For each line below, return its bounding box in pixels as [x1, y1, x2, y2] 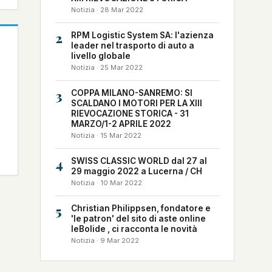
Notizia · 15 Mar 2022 [71, 131, 141, 140]
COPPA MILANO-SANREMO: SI [71, 88, 192, 98]
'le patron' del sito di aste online [71, 214, 206, 223]
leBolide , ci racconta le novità [71, 224, 197, 234]
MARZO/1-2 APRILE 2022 [71, 119, 171, 129]
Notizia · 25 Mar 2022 [71, 63, 143, 72]
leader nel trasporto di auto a [71, 41, 194, 50]
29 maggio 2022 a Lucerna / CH [71, 166, 202, 176]
